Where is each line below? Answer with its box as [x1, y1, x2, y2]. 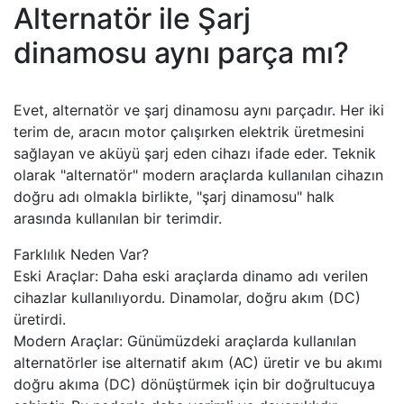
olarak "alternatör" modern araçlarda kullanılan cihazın [14, 166, 383, 184]
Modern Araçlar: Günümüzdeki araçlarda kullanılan [14, 332, 356, 350]
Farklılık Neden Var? [14, 245, 149, 263]
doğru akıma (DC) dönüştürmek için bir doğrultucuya [14, 375, 375, 393]
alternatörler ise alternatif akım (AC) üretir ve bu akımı [14, 353, 382, 372]
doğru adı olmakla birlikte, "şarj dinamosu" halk [14, 188, 335, 206]
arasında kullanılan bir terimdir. [14, 209, 222, 227]
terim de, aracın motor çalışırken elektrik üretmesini [14, 123, 364, 141]
